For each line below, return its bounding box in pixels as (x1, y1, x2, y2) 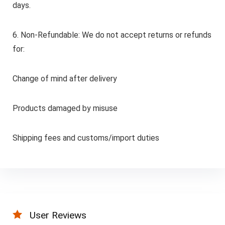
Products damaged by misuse (12, 103, 118, 113)
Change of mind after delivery (12, 73, 117, 83)
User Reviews (29, 209, 86, 221)
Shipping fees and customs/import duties (12, 133, 159, 143)
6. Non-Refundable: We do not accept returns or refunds (12, 30, 211, 40)
